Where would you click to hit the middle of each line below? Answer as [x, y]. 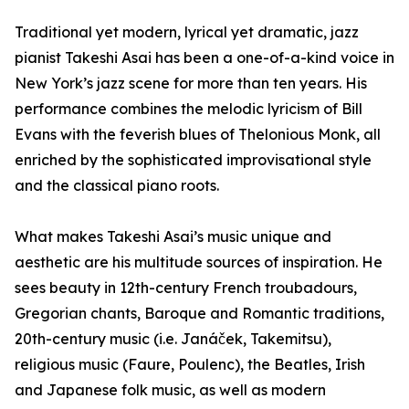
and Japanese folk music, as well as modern [170, 390]
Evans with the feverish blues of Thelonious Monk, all [198, 134]
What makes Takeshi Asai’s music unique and [173, 236]
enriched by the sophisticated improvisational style [193, 160]
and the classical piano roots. [117, 185]
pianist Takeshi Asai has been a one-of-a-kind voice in [204, 58]
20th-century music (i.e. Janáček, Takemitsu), [173, 339]
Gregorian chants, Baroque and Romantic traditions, [199, 313]
